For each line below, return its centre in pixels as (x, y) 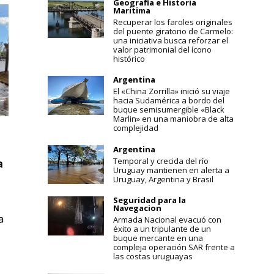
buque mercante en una (158, 238)
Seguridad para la (149, 200)
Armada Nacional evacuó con (167, 220)
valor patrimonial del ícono (162, 50)
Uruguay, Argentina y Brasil (163, 179)
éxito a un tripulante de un (162, 229)
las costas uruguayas (153, 257)
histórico (129, 59)
